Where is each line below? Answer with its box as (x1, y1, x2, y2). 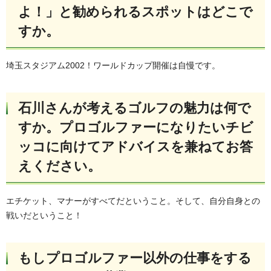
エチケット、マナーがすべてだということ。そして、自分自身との (6, 195, 260, 206)
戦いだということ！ (6, 210, 82, 220)
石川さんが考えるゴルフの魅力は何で (18, 100, 251, 116)
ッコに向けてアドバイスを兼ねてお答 (18, 139, 253, 155)
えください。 (18, 158, 101, 174)
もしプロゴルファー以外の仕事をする (18, 250, 252, 266)
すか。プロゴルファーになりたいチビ (18, 120, 253, 135)
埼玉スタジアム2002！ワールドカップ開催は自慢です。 (6, 60, 220, 71)
